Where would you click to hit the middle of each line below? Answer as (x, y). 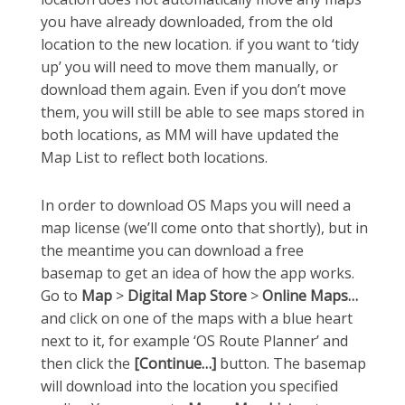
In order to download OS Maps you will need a (196, 206)
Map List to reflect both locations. (154, 158)
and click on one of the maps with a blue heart (197, 319)
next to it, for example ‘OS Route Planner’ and (194, 341)
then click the (85, 364)
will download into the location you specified (189, 386)
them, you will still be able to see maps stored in (202, 113)
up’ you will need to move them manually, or (189, 67)
